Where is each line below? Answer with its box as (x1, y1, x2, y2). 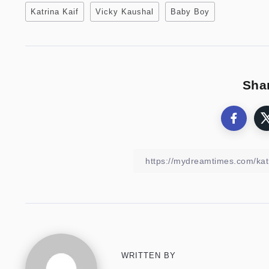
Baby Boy (171, 7, 210, 17)
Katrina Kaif (31, 7, 79, 17)
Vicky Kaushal (95, 7, 154, 17)
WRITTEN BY (121, 250, 176, 260)
